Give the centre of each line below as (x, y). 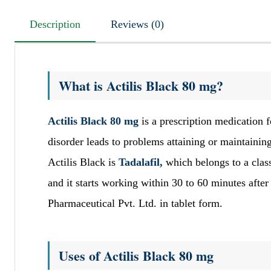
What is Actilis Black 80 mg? (141, 85)
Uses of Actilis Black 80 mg (136, 255)
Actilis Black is (83, 162)
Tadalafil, (142, 162)
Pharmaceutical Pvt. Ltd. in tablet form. (135, 203)
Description (55, 24)
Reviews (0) (158, 24)
